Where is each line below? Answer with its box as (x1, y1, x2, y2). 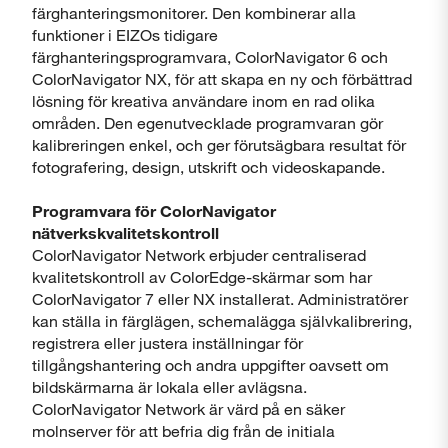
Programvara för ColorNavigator (32, 201, 276, 220)
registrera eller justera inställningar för (32, 333, 303, 352)
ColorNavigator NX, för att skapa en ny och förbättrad (32, 69, 412, 88)
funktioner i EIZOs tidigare (32, 25, 218, 44)
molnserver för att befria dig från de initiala (32, 421, 335, 440)
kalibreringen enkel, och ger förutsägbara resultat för (32, 135, 406, 154)
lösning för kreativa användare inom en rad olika (32, 91, 375, 110)
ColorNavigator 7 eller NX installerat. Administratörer (32, 289, 408, 308)
